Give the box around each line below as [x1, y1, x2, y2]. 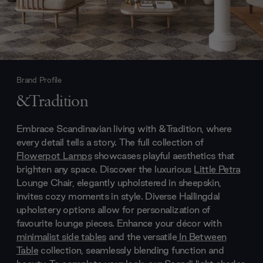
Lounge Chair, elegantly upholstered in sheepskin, [16, 176, 221, 189]
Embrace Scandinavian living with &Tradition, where [16, 122, 231, 135]
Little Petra [194, 162, 241, 176]
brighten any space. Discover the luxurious [16, 162, 194, 176]
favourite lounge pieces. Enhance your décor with [16, 216, 222, 230]
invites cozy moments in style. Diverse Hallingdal [16, 189, 220, 203]
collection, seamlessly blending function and [38, 243, 224, 257]
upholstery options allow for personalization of [16, 203, 210, 216]
